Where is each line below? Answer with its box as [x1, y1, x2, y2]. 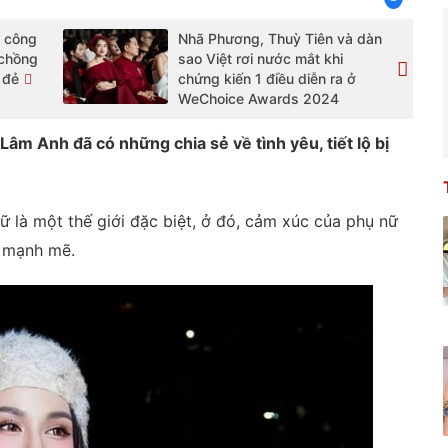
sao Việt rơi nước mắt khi [178, 50, 343, 67]
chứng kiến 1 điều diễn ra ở [178, 70, 356, 87]
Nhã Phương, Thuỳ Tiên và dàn [178, 30, 382, 47]
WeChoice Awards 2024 [178, 90, 339, 107]
